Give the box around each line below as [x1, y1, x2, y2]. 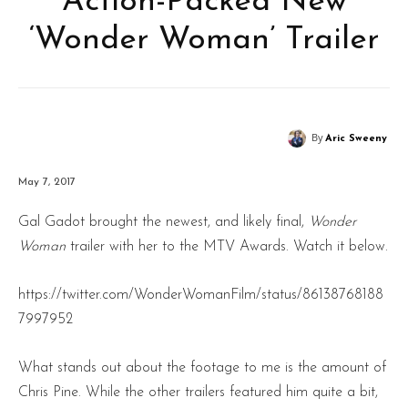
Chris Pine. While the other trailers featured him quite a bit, [18, 384, 378, 400]
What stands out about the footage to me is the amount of [18, 360, 386, 375]
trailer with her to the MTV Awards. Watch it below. [66, 239, 388, 254]
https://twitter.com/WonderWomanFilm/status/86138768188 [18, 287, 383, 302]
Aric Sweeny [325, 134, 387, 144]
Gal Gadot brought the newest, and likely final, [18, 214, 309, 229]
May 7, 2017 [18, 176, 76, 188]
